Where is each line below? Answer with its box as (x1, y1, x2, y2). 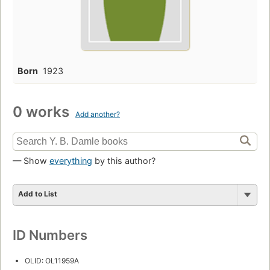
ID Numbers (13, 227, 87, 243)
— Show (13, 155, 49, 166)
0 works (13, 102, 73, 121)
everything (49, 155, 92, 166)
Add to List (18, 189, 57, 198)
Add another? (75, 109, 120, 119)
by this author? (92, 155, 155, 166)
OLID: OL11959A (25, 256, 79, 265)
